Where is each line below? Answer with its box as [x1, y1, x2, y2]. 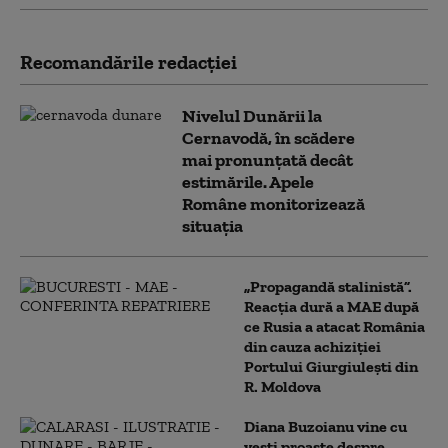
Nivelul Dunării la [182, 104, 322, 127]
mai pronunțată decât [182, 148, 353, 171]
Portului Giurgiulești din [244, 356, 418, 376]
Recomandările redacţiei [20, 49, 237, 74]
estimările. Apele [182, 170, 314, 193]
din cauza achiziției [244, 336, 381, 356]
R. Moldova [244, 376, 321, 396]
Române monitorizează [182, 192, 365, 215]
